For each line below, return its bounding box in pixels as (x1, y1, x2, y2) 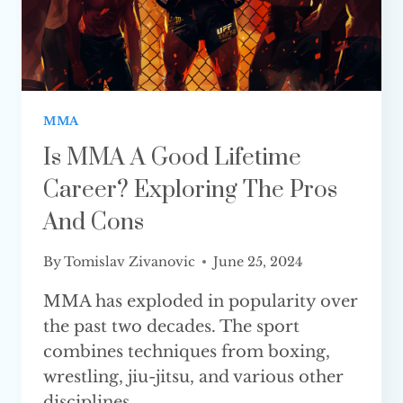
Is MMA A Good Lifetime (43, 142, 301, 173)
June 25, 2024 (213, 253, 303, 270)
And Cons (43, 207, 144, 237)
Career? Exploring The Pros (43, 175, 337, 205)
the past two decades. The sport (43, 316, 300, 336)
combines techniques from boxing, (43, 341, 330, 362)
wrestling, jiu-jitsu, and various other (43, 366, 344, 387)
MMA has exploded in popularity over (43, 291, 358, 311)
